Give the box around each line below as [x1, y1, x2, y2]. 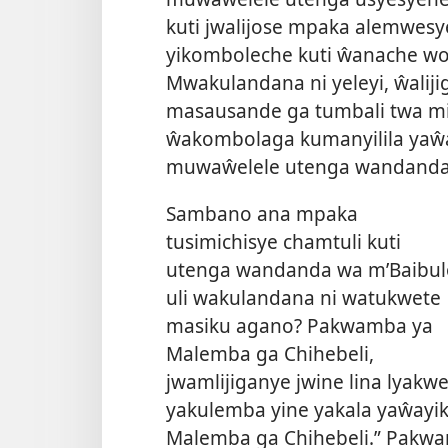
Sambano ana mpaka [166, 200, 358, 228]
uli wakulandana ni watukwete [166, 284, 441, 312]
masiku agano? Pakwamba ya [166, 312, 433, 340]
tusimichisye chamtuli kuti [166, 228, 401, 256]
